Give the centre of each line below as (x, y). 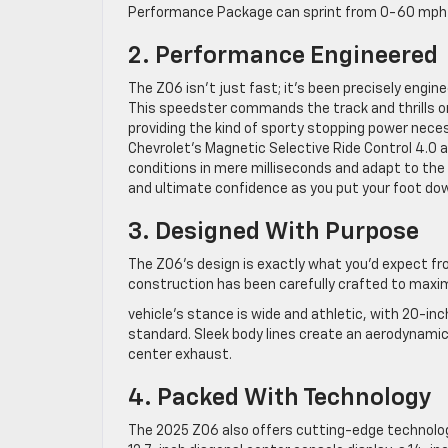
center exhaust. (180, 354)
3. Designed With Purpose (273, 231)
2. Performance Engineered (283, 55)
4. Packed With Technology (280, 397)
